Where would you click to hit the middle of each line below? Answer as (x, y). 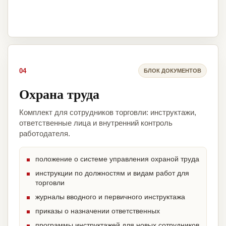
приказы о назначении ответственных (98, 211)
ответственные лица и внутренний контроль (96, 123)
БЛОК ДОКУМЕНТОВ (173, 70)
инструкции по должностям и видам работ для (112, 173)
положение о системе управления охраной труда (117, 159)
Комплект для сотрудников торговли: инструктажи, (108, 112)
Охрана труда (59, 94)
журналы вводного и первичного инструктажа (110, 197)
